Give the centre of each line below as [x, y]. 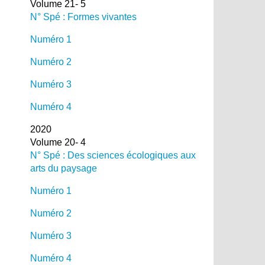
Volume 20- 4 [58, 142]
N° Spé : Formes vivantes [83, 17]
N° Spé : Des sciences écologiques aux [113, 155]
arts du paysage [63, 168]
